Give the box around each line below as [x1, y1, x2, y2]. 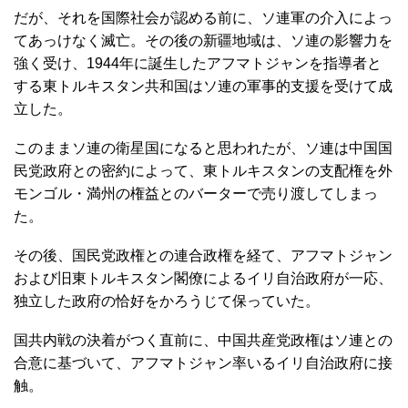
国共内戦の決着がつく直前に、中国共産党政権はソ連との [14, 331, 393, 348]
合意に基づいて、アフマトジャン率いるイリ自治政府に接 [14, 354, 393, 371]
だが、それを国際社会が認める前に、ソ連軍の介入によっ [14, 9, 393, 25]
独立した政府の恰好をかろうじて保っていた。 [14, 292, 320, 309]
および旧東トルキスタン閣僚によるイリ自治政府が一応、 [14, 270, 393, 286]
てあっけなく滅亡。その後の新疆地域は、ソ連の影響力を [14, 32, 393, 48]
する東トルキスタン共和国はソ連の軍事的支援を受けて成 [14, 77, 393, 94]
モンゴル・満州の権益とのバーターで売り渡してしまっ [14, 185, 378, 201]
